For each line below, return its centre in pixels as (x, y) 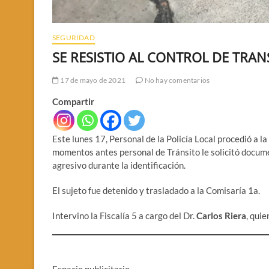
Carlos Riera (221, 216)
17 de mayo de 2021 (92, 80)
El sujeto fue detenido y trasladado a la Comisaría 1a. (156, 191)
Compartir (73, 102)
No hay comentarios (177, 80)
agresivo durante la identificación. (119, 165)
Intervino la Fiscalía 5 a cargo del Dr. (124, 216)
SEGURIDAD (74, 38)
